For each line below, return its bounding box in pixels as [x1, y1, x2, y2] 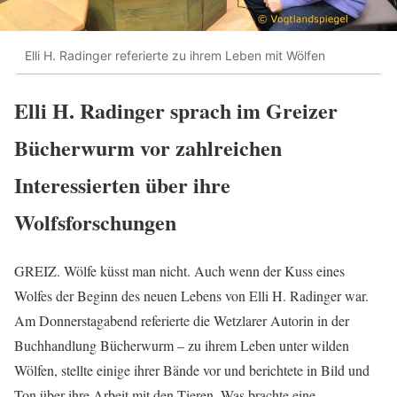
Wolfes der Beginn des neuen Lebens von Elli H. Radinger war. [14, 286, 369, 306]
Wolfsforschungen [14, 206, 176, 238]
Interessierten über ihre [14, 169, 230, 201]
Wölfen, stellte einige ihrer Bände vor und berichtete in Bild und [14, 361, 370, 380]
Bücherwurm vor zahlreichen [14, 132, 282, 164]
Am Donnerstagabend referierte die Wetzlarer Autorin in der [14, 311, 349, 331]
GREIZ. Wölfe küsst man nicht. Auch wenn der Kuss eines [14, 261, 345, 281]
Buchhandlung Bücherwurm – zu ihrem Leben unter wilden [14, 336, 349, 355]
